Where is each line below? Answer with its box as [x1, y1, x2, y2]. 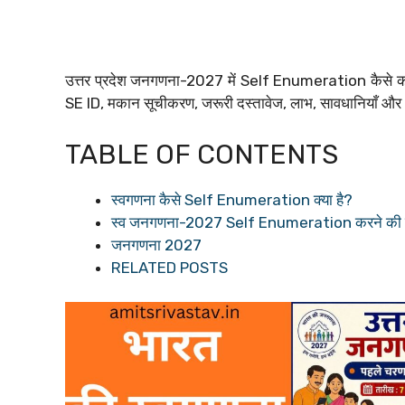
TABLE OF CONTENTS [65, 137, 338, 171]
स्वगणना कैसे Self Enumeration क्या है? [111, 190, 353, 209]
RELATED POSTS [111, 258, 228, 277]
